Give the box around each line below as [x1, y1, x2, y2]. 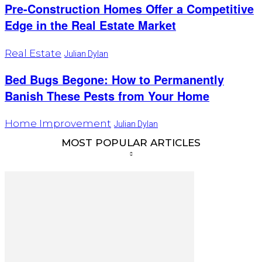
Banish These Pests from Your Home [5, 87, 209, 104]
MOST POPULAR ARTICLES [61, 137, 201, 149]
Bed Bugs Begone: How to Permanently [5, 71, 224, 88]
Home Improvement [5, 118, 111, 130]
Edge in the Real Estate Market [5, 16, 176, 33]
